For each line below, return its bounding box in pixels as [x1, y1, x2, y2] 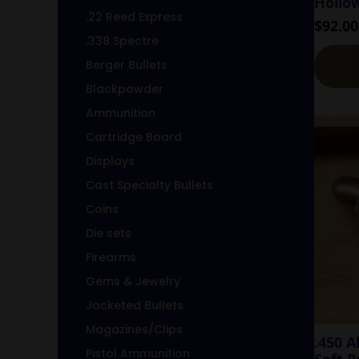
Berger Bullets [86, 56, 167, 73]
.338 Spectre [86, 32, 159, 49]
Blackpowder [86, 80, 163, 97]
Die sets [86, 224, 131, 241]
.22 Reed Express [86, 8, 183, 25]
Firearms [86, 248, 136, 265]
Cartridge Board [86, 128, 182, 145]
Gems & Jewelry [86, 272, 180, 289]
